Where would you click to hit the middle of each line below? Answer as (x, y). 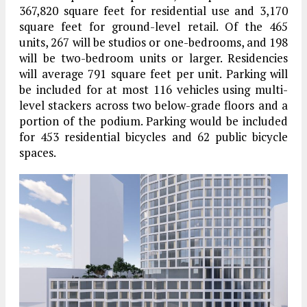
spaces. (38, 153)
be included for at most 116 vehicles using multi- (153, 90)
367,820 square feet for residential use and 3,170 (153, 11)
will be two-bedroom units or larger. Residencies (153, 58)
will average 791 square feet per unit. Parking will (153, 74)
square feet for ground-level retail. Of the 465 (153, 27)
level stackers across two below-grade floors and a (153, 106)
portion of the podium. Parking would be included (153, 121)
